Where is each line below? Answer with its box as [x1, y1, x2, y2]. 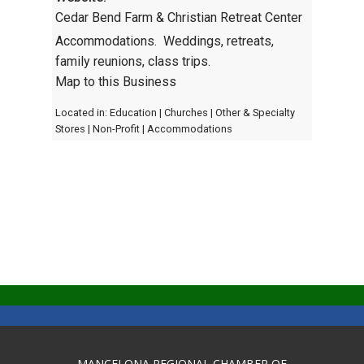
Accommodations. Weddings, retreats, [55, 33, 274, 50]
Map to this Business [55, 74, 176, 90]
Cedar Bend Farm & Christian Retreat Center [55, 9, 302, 25]
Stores [55, 123, 85, 136]
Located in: [55, 106, 110, 119]
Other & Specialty [215, 106, 295, 119]
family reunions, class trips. [55, 54, 210, 70]
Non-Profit [93, 123, 140, 136]
